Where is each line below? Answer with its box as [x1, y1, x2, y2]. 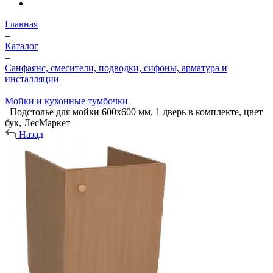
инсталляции [5, 74, 59, 84]
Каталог [5, 41, 38, 51]
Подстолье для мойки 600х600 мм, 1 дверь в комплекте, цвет [10, 107, 263, 117]
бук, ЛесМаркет [5, 118, 70, 128]
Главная [5, 19, 38, 29]
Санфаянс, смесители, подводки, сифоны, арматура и [5, 63, 227, 73]
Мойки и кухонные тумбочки [5, 96, 128, 106]
